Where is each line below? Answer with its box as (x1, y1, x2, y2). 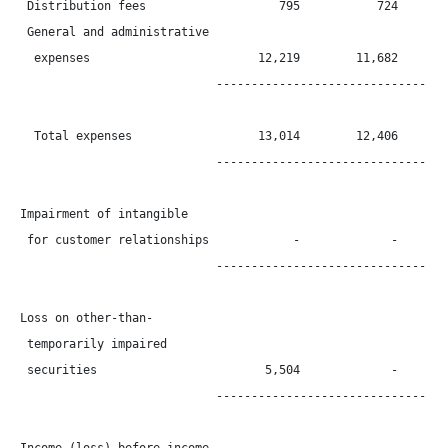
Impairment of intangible (20, 207, 188, 221)
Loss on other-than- (20, 311, 153, 325)
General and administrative (20, 25, 209, 39)
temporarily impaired (20, 337, 167, 351)
